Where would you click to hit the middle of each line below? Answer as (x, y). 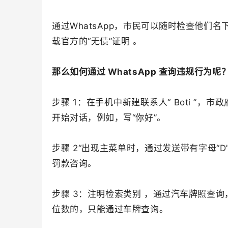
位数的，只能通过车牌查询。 (110, 209)
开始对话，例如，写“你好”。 (109, 118)
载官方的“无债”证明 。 (97, 41)
